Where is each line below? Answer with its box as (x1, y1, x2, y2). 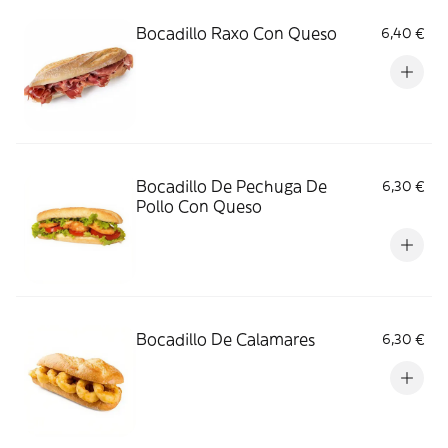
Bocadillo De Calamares (136, 329, 315, 349)
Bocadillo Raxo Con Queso (136, 23, 337, 43)
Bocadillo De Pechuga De (136, 176, 327, 196)
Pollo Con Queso (136, 196, 262, 216)
